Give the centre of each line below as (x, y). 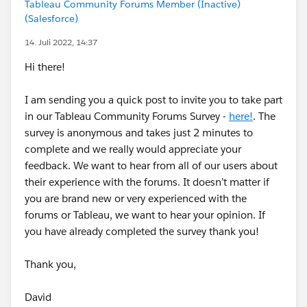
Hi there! (45, 67)
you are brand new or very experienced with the (136, 198)
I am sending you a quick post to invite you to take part (153, 100)
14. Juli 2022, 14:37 (61, 42)
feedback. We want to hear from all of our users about (151, 165)
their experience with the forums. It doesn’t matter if (147, 182)
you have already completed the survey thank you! (142, 231)
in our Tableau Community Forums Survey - (127, 116)
